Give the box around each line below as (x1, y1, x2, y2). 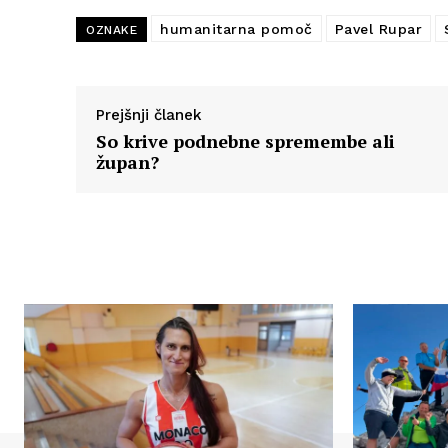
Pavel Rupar (334, 20, 422, 37)
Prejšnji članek (96, 105, 202, 124)
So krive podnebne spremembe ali (96, 128, 395, 153)
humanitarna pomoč (160, 20, 313, 37)
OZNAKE (86, 22, 137, 37)
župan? (96, 149, 159, 174)
